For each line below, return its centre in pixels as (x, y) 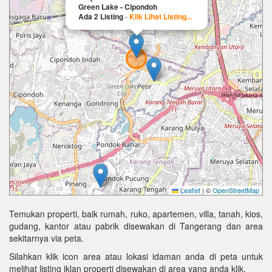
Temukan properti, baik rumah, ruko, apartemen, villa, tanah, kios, (136, 214)
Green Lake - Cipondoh (118, 7)
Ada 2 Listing (101, 16)
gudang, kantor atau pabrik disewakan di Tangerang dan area (136, 226)
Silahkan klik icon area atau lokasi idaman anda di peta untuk (136, 256)
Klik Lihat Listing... (161, 16)
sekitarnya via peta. (46, 238)
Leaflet (189, 190)
